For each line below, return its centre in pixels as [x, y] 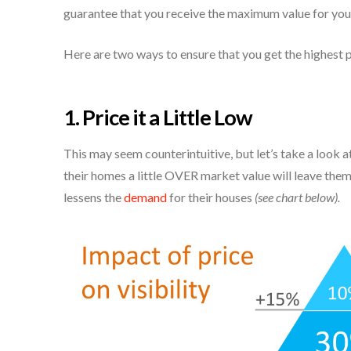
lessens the [93, 197]
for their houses [210, 197]
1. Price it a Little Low [157, 117]
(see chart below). [297, 197]
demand [145, 197]
